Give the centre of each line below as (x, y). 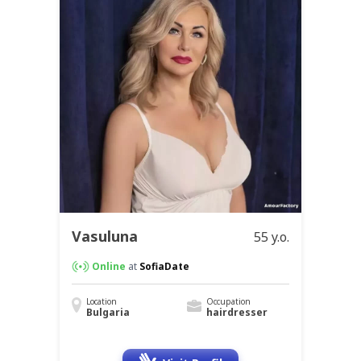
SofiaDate (164, 267)
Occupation (228, 302)
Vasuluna (105, 237)
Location (102, 302)
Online (109, 267)
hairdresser (237, 313)
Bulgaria (108, 313)
